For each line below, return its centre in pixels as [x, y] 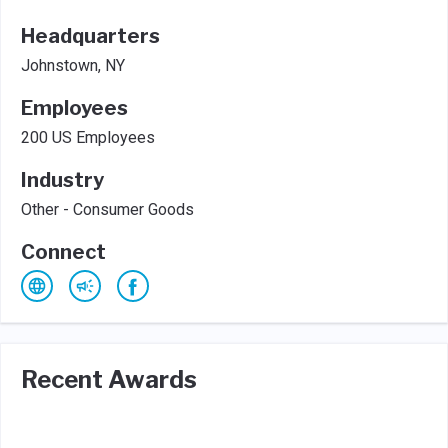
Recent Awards [109, 379]
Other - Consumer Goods [107, 209]
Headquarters [90, 35]
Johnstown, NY [73, 65]
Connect [63, 251]
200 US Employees [88, 137]
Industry [62, 179]
